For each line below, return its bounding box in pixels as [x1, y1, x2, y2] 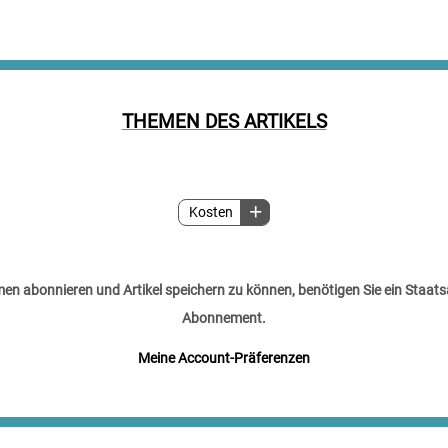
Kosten [189, 203, 233, 221]
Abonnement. [182, 309, 266, 326]
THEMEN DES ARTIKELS [121, 110, 327, 134]
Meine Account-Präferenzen [138, 349, 310, 366]
